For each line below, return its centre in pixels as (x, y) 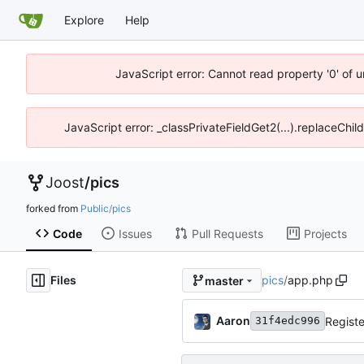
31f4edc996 (288, 321)
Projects (325, 233)
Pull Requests (227, 233)
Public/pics (106, 208)
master (224, 280)
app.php (310, 280)
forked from (53, 208)
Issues (135, 233)
